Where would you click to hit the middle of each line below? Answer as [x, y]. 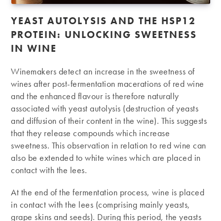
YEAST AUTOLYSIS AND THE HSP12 [104, 20]
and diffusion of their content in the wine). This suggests [109, 120]
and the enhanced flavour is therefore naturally [95, 96]
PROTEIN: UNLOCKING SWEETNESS [104, 34]
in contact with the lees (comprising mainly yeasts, [101, 204]
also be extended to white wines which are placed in [106, 157]
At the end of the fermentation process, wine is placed [108, 192]
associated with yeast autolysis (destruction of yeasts [105, 108]
